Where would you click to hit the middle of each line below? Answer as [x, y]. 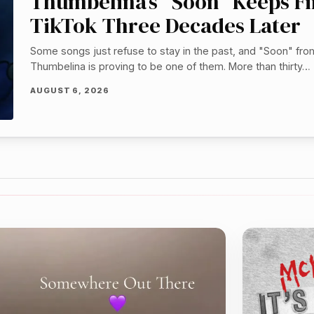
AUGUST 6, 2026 [70, 91]
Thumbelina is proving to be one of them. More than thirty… [171, 67]
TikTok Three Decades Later [166, 26]
